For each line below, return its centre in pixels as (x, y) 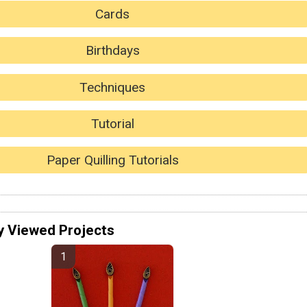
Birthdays (112, 51)
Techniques (112, 87)
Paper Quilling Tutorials (112, 160)
